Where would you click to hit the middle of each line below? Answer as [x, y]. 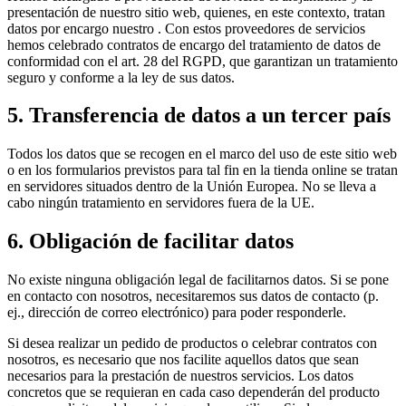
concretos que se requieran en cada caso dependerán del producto [193, 392]
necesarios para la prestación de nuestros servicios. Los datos [180, 376]
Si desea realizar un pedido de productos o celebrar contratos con [192, 343]
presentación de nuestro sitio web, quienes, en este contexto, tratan [196, 12]
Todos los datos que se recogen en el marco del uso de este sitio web [202, 154]
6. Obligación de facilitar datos [150, 242]
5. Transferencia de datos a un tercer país [199, 116]
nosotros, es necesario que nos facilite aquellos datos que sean [183, 360]
